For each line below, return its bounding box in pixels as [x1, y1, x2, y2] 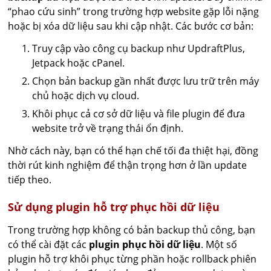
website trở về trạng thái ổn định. [32, 122, 184, 135]
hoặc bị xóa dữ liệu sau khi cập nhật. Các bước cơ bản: [8, 19, 254, 33]
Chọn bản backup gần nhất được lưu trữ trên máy [32, 74, 260, 88]
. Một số [201, 238, 238, 251]
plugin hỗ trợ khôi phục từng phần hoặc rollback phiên [8, 252, 257, 266]
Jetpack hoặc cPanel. [32, 56, 125, 70]
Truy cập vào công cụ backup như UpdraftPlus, [32, 42, 246, 55]
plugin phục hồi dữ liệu [89, 238, 201, 251]
